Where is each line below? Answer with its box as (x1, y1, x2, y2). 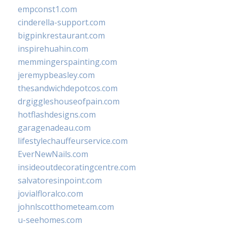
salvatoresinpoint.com (18, 175, 102, 186)
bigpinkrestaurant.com (18, 30, 105, 41)
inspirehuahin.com (18, 43, 88, 54)
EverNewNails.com (18, 148, 88, 160)
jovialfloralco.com (18, 188, 83, 199)
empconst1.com (18, 4, 77, 15)
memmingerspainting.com (18, 56, 117, 67)
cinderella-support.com (18, 17, 105, 28)
